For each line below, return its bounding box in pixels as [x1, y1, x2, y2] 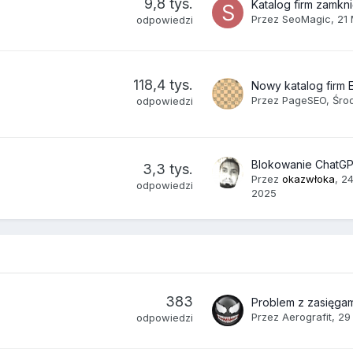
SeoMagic [282, 12, 332, 25]
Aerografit [282, 310, 333, 323]
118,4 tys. [133, 76, 194, 93]
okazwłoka [282, 172, 336, 185]
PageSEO [282, 93, 327, 106]
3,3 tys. [143, 160, 194, 177]
